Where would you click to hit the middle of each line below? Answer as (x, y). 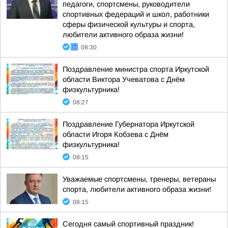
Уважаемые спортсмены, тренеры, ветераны (139, 179)
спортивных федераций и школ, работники (136, 14)
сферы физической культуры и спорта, (129, 24)
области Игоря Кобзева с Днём (116, 134)
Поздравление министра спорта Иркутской (136, 69)
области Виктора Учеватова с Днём (124, 79)
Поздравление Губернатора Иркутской (129, 124)
